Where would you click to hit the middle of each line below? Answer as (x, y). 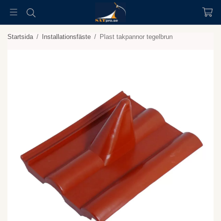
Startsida (20, 37)
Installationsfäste (66, 37)
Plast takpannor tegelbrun (136, 37)
